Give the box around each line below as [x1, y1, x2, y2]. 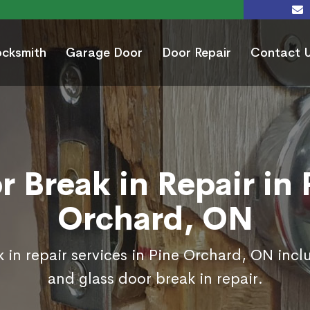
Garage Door [66, 45, 143, 61]
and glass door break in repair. [47, 269, 263, 289]
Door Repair [162, 45, 231, 61]
